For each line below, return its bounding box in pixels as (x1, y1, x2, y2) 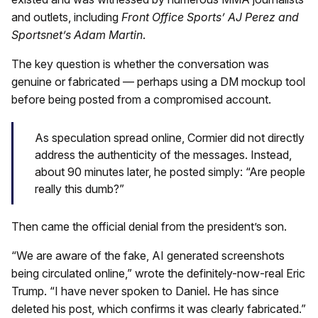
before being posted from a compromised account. (11, 92, 271, 106)
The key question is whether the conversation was (11, 56, 269, 71)
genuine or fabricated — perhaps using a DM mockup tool (11, 74, 305, 89)
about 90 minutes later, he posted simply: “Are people (35, 164, 305, 179)
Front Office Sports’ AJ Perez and (121, 9, 299, 24)
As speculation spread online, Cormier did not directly (35, 130, 305, 145)
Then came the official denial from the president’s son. (11, 219, 287, 234)
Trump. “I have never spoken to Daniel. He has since (11, 283, 279, 298)
